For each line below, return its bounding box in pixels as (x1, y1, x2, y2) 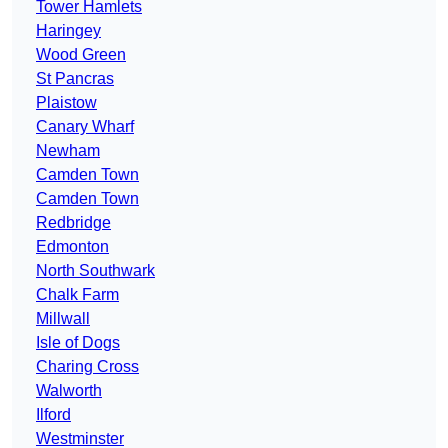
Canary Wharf (36, 118, 134, 136)
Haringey (36, 22, 101, 40)
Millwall (36, 310, 90, 328)
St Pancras (36, 70, 114, 88)
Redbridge (36, 214, 111, 232)
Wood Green (36, 46, 126, 64)
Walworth (36, 382, 102, 400)
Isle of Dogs (36, 334, 120, 352)
